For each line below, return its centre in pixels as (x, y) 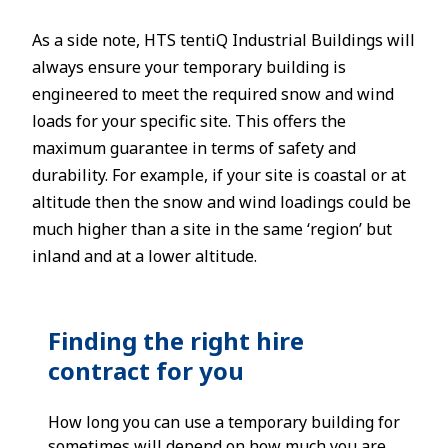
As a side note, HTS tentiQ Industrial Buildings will (223, 40)
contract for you (146, 370)
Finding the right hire (176, 340)
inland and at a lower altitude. (144, 256)
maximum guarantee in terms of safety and (194, 148)
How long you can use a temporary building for (224, 422)
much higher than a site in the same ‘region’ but (212, 229)
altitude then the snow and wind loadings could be (221, 202)
